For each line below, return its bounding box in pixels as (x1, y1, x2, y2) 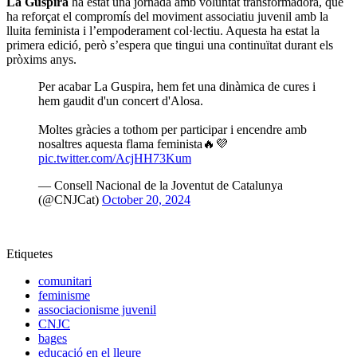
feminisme (38, 288, 90, 303)
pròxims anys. (6, 53, 76, 67)
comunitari (38, 274, 92, 288)
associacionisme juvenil (38, 303, 156, 317)
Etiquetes (6, 247, 53, 261)
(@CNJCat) (38, 193, 102, 207)
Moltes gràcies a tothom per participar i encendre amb (38, 123, 307, 137)
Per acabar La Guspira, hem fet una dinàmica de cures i (38, 80, 316, 94)
